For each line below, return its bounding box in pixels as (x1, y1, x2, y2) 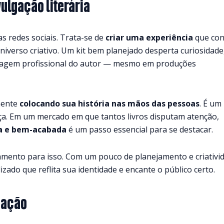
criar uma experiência (105, 31, 193, 43)
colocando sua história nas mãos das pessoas (19, 97, 199, 109)
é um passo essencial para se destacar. (66, 123, 213, 135)
